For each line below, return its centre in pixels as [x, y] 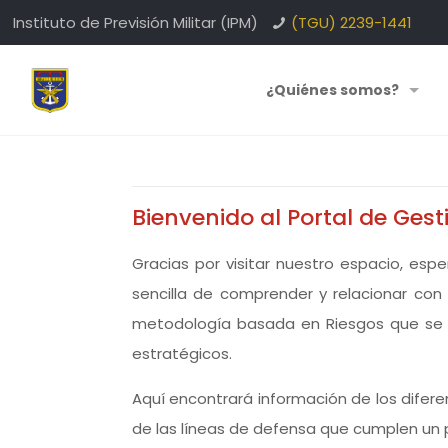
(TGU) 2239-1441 [352, 22]
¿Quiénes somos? [332, 90]
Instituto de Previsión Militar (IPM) [136, 22]
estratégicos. [182, 353]
